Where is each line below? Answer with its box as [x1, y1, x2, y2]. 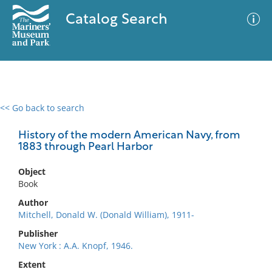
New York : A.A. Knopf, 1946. [18, 240, 133, 251]
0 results [9, 109, 44, 121]
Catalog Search [65, 13, 168, 27]
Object [18, 166, 46, 177]
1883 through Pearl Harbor [18, 141, 153, 153]
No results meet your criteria [75, 177, 192, 188]
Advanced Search [144, 112, 215, 124]
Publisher [18, 228, 58, 239]
